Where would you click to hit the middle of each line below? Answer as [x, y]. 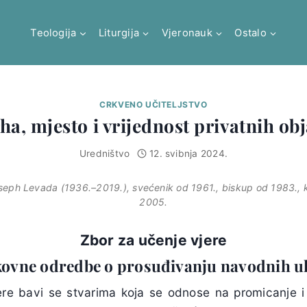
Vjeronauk [187, 33]
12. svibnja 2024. [189, 153]
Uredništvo [105, 153]
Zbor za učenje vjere [153, 240]
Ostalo [250, 33]
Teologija [53, 33]
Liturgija [119, 33]
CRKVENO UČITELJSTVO [153, 105]
